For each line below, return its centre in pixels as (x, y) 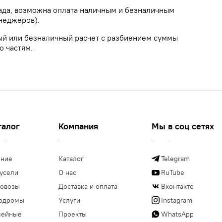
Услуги (69, 200)
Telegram (175, 159)
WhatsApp (177, 214)
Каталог (71, 159)
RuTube (173, 173)
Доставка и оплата (88, 187)
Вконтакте (177, 187)
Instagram (177, 200)
